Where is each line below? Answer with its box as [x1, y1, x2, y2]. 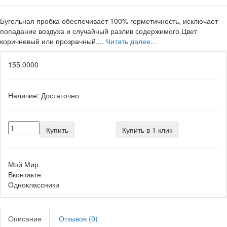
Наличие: [8, 90, 39, 100]
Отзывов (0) [59, 213, 98, 223]
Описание [8, 213, 42, 223]
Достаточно [41, 90, 79, 100]
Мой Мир [8, 159, 39, 169]
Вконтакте [8, 169, 41, 179]
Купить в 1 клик [122, 125, 172, 135]
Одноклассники [8, 179, 59, 190]
